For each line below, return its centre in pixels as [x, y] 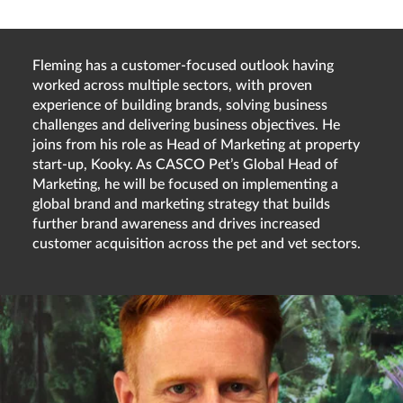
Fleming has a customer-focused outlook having [183, 65]
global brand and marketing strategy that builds [181, 204]
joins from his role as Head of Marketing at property [196, 144]
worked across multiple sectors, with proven [172, 85]
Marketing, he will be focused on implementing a [185, 184]
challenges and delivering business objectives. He [186, 125]
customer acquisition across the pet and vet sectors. [196, 243]
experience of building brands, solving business [179, 105]
